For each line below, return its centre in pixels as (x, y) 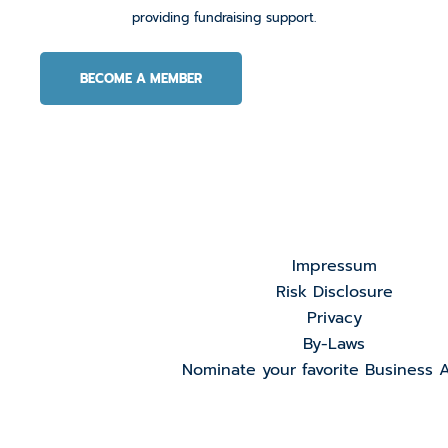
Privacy (334, 317)
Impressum (334, 265)
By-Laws (334, 343)
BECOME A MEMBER (141, 79)
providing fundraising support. (224, 17)
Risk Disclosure (334, 291)
